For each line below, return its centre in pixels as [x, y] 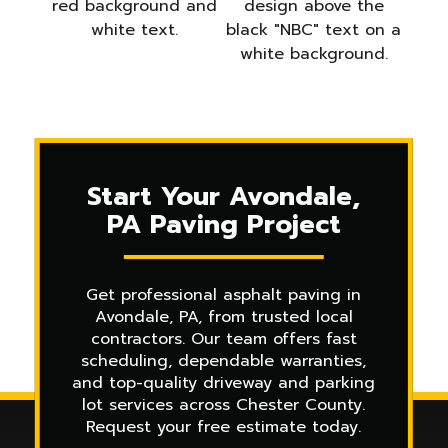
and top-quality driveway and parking [224, 383]
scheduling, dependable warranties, [224, 361]
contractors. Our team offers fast [223, 339]
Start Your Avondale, [224, 196]
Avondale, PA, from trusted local [223, 317]
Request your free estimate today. [224, 427]
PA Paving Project [223, 224]
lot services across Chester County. [224, 405]
